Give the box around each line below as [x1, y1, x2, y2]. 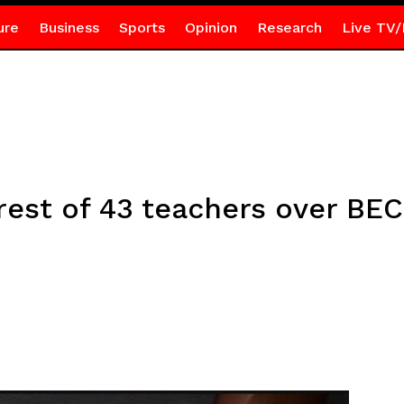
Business [38, 19, 99, 36]
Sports [118, 19, 165, 36]
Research [256, 19, 322, 36]
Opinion [184, 19, 237, 36]
